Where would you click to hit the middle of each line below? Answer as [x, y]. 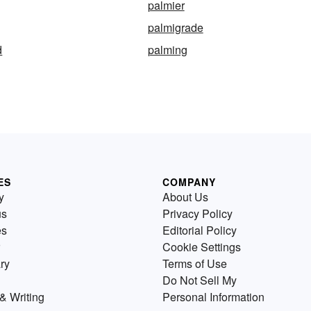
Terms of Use [195, 264]
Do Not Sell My [200, 280]
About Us [185, 197]
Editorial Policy [200, 230]
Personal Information [213, 297]
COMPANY [189, 182]
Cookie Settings [202, 247]
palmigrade [175, 28]
